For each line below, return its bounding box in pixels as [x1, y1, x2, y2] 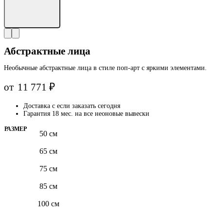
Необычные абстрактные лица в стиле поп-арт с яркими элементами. [4, 64, 207, 72]
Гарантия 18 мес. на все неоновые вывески [23, 109, 149, 117]
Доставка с [23, 102, 57, 109]
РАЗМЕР [4, 125, 27, 132]
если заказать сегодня [57, 102, 120, 109]
